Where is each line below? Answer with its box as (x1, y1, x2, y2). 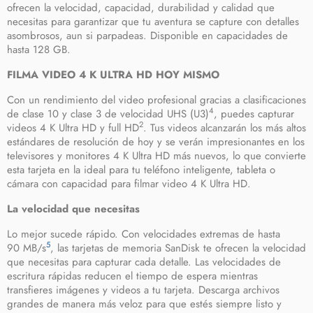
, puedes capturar (214, 106, 294, 122)
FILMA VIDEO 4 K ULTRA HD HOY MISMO (7, 67, 219, 82)
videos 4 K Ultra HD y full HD (7, 120, 139, 136)
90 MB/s (7, 240, 46, 256)
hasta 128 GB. (7, 42, 71, 57)
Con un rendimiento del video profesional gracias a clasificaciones (7, 92, 306, 108)
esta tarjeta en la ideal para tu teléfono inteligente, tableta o (7, 162, 275, 177)
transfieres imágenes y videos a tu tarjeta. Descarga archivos (7, 282, 279, 298)
